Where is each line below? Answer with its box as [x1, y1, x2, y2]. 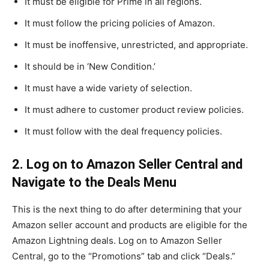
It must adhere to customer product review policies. [25, 104, 244, 115]
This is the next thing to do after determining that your [12, 204, 242, 215]
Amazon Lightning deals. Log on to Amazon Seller [12, 235, 222, 246]
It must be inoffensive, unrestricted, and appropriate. [25, 39, 248, 50]
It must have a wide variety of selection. [25, 82, 192, 94]
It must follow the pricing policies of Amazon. [25, 17, 215, 29]
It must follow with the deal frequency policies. [25, 125, 222, 137]
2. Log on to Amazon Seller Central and [12, 157, 243, 172]
